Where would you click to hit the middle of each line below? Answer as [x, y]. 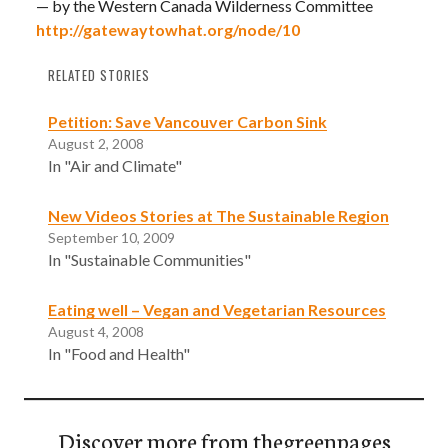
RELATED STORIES [99, 75]
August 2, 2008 [96, 143]
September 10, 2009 [111, 237]
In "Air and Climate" [115, 165]
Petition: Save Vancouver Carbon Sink [187, 121]
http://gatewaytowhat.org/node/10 [168, 29]
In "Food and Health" [119, 353]
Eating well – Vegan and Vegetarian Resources [217, 309]
